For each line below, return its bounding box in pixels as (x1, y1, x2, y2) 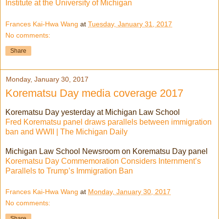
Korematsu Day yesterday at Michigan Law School (5, 108, 180, 116)
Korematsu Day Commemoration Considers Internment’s (5, 156, 201, 165)
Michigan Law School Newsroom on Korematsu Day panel (5, 147, 208, 155)
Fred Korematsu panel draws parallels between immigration (5, 117, 212, 126)
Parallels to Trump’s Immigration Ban (5, 166, 133, 175)
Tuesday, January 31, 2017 (88, 20, 172, 28)
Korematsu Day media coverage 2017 (5, 87, 183, 99)
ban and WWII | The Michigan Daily (5, 127, 128, 136)
